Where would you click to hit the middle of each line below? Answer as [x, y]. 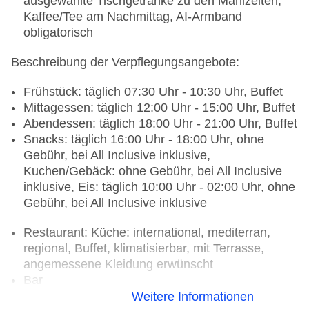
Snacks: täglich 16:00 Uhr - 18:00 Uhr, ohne [144, 140]
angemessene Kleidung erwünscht [118, 265]
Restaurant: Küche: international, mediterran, [147, 233]
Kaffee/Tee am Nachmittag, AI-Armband [133, 17]
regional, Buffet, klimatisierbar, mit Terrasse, [144, 249]
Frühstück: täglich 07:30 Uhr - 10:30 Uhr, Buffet [153, 92]
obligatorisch [58, 33]
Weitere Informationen [193, 296]
